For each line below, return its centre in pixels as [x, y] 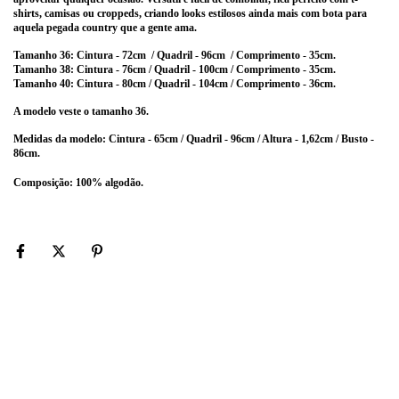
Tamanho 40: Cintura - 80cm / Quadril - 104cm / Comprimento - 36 [167, 84]
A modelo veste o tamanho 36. [81, 111]
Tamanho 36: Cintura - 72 [73, 55]
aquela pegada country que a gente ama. [105, 28]
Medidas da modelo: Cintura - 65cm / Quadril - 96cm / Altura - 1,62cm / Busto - [194, 139]
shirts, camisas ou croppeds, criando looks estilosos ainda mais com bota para [190, 13]
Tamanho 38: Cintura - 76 [73, 69]
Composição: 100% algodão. [78, 183]
